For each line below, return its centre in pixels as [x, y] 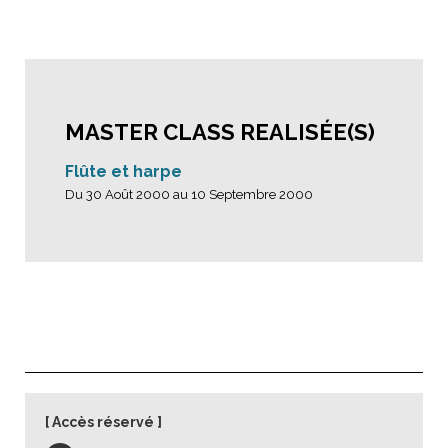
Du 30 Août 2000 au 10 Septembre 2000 [189, 194]
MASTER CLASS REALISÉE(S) [220, 132]
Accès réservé [103, 422]
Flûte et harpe [123, 171]
